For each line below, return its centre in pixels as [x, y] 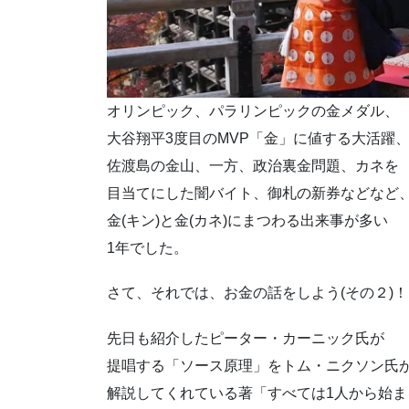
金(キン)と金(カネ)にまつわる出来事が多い [247, 221]
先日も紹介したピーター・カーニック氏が [246, 338]
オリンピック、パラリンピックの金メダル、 [253, 111]
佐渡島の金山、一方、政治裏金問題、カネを [253, 166]
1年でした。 [147, 248]
